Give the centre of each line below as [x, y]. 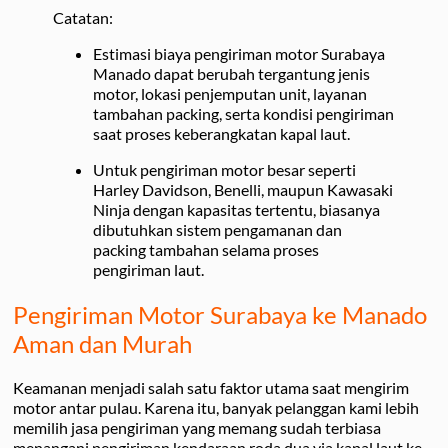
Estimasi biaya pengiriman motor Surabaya [239, 54]
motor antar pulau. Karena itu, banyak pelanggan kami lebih [216, 408]
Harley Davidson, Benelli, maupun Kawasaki [243, 190]
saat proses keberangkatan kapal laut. [221, 134]
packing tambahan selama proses [206, 250]
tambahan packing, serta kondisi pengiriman [243, 114]
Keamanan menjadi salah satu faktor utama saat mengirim [211, 388]
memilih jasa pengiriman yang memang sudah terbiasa [197, 428]
